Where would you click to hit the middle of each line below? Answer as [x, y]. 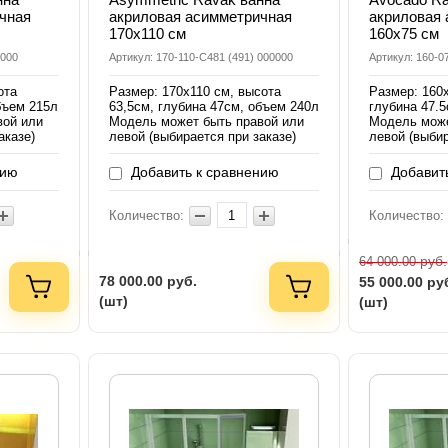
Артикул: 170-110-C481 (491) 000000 [200, 57]
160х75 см [404, 34]
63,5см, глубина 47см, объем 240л [213, 107]
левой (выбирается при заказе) [202, 137]
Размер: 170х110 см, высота [194, 92]
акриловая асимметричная [200, 17]
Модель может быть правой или [206, 122]
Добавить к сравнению [202, 172]
